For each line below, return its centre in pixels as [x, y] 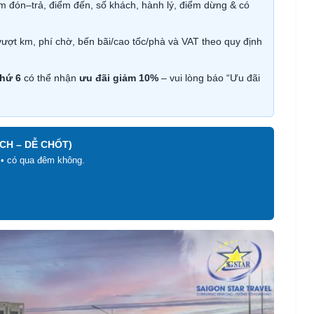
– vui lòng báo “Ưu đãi [209, 78]
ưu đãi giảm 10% [119, 78]
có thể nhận [50, 78]
